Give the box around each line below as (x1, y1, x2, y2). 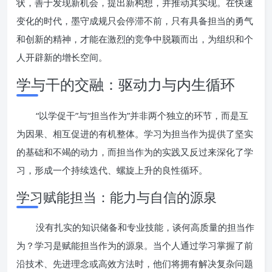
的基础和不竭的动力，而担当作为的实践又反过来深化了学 (16, 146, 253, 158)
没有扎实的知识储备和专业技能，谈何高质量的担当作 (36, 221, 254, 233)
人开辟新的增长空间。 (16, 51, 107, 63)
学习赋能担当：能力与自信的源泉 (16, 188, 217, 206)
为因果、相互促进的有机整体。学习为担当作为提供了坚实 (16, 127, 253, 140)
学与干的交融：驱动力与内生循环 (16, 74, 235, 94)
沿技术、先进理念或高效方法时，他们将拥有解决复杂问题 (16, 257, 253, 270)
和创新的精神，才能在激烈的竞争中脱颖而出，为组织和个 (16, 33, 253, 45)
